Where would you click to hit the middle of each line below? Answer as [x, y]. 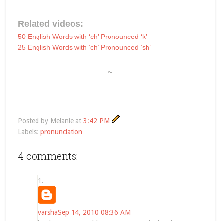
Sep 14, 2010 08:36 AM [94, 212]
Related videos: [50, 23]
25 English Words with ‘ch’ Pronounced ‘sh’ [84, 47]
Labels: [29, 131]
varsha [48, 212]
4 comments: [48, 156]
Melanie [62, 121]
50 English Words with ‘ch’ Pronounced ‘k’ [82, 36]
